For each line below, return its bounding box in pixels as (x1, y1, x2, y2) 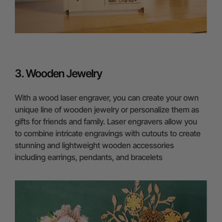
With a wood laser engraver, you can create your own (15, 93, 199, 103)
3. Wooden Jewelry (15, 67, 102, 80)
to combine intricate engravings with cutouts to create (15, 128, 201, 139)
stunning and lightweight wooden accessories (15, 140, 174, 151)
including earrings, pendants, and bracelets (15, 152, 163, 163)
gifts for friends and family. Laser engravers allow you (15, 116, 197, 127)
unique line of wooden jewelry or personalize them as (15, 105, 199, 115)
